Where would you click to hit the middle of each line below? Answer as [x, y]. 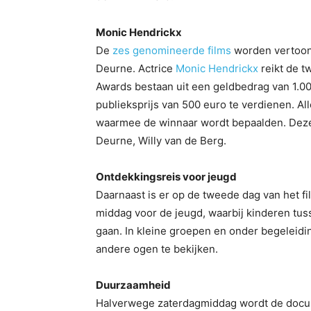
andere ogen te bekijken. [157, 249]
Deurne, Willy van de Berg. [161, 141]
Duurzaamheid [133, 285]
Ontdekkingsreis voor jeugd [166, 177]
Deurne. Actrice [136, 69]
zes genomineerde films [172, 51]
